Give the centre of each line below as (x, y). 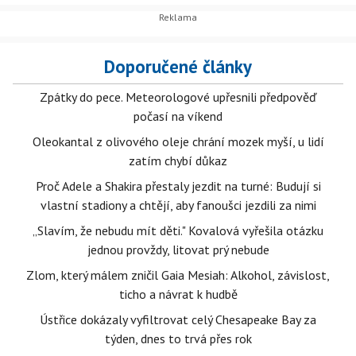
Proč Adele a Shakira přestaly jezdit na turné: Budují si (178, 186)
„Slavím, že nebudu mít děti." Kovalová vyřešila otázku (178, 231)
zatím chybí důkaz (178, 161)
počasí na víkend (178, 116)
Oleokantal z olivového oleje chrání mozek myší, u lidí (178, 142)
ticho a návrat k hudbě (178, 294)
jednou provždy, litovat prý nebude (178, 250)
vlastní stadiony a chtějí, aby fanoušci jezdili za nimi (178, 205)
